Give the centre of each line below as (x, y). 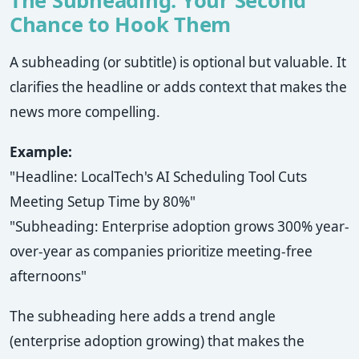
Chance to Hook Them (121, 25)
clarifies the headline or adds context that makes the (178, 87)
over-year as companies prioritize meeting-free (161, 252)
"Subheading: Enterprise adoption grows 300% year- (179, 227)
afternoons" (48, 276)
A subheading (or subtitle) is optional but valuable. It (178, 63)
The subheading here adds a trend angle (143, 317)
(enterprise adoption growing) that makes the (157, 341)
